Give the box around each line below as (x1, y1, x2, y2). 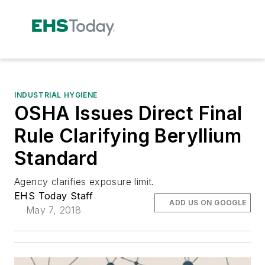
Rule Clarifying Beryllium (14, 124, 241, 147)
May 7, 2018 (25, 203, 82, 216)
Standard (14, 146, 98, 170)
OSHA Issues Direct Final (14, 101, 243, 125)
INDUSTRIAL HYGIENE (14, 90, 98, 99)
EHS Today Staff (14, 189, 93, 202)
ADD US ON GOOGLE (169, 198, 247, 207)
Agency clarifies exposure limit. (14, 175, 154, 188)
